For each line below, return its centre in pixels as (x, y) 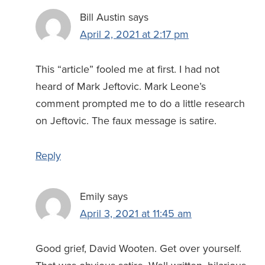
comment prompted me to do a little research (140, 104)
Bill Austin (103, 17)
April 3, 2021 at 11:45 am (136, 214)
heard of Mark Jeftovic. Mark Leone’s (121, 87)
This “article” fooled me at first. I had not (127, 70)
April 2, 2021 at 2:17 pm (134, 35)
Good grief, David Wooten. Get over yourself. (138, 249)
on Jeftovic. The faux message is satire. (126, 121)
